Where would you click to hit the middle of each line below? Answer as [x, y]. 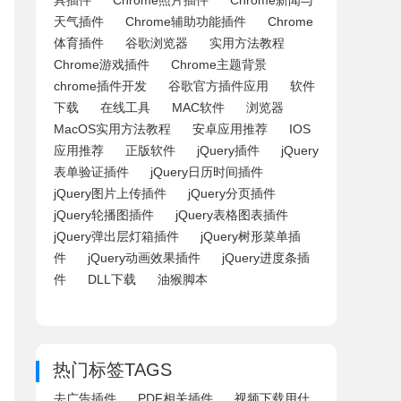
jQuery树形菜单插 [251, 236]
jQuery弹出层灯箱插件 [116, 236]
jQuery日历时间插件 [207, 172]
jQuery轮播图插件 [104, 215]
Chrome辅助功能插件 [186, 21]
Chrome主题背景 [219, 64]
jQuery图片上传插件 [110, 193]
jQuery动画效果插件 [144, 258]
